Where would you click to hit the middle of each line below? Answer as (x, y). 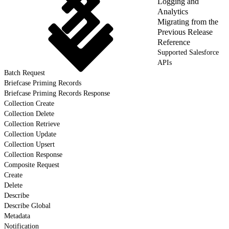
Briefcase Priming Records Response (57, 93)
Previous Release (185, 32)
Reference (174, 42)
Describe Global (27, 205)
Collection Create (29, 103)
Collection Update (30, 134)
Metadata (17, 216)
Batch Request (25, 73)
